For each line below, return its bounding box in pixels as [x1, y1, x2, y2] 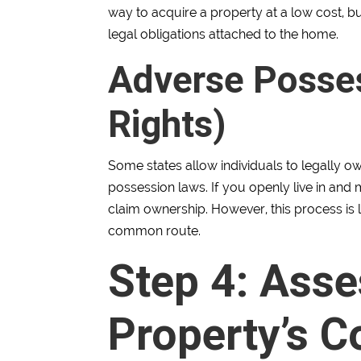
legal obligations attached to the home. [108, 27, 339, 43]
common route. [108, 223, 201, 239]
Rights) [108, 102, 227, 147]
